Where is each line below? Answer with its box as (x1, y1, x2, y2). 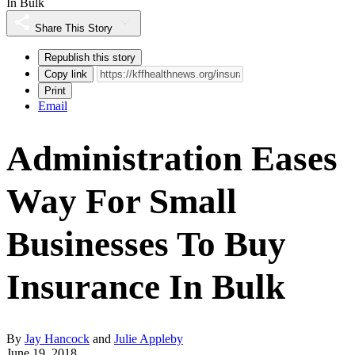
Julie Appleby (114, 331, 183, 345)
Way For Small (6, 181, 237, 221)
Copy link (44, 67, 87, 80)
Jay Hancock (25, 331, 90, 345)
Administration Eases (6, 138, 338, 178)
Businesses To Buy (6, 223, 286, 264)
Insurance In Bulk (6, 266, 285, 307)
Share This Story (35, 21, 113, 34)
